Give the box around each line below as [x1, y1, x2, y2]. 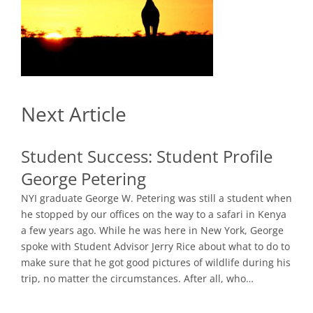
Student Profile [156, 145, 272, 168]
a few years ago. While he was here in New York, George [21, 223, 284, 237]
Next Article [21, 100, 126, 127]
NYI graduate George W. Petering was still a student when [21, 191, 292, 205]
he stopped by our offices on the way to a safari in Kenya [21, 207, 286, 221]
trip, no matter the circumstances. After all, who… [21, 271, 254, 285]
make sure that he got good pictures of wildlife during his [21, 255, 291, 269]
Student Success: [21, 145, 156, 168]
